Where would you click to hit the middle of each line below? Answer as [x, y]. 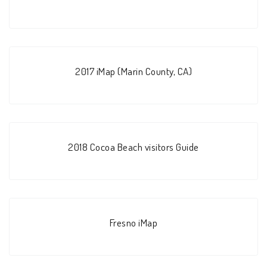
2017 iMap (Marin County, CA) [133, 71]
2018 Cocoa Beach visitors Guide [133, 146]
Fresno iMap [133, 223]
